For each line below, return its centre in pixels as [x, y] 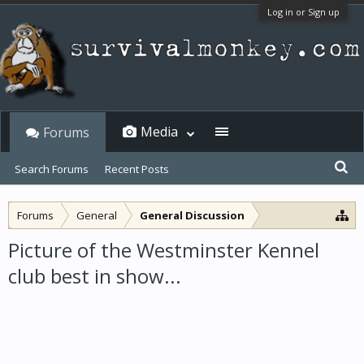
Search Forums [52, 169]
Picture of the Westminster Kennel [164, 250]
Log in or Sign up [303, 12]
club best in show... [95, 276]
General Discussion [192, 215]
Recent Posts [137, 169]
